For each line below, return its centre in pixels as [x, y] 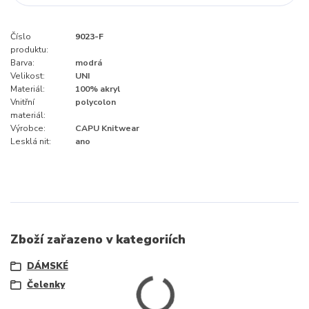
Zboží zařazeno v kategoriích [98, 240]
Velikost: [28, 76]
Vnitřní [22, 102]
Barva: [22, 62]
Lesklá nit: [31, 141]
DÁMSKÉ [47, 266]
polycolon [96, 102]
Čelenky [46, 285]
